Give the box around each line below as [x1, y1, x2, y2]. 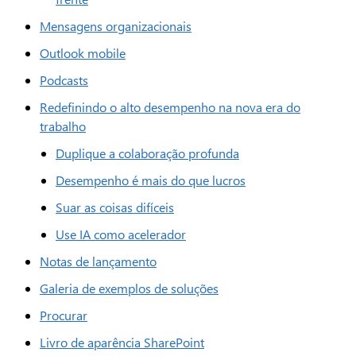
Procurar [40, 307, 87, 323]
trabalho [40, 118, 86, 134]
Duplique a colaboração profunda [56, 145, 239, 161]
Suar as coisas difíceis [56, 199, 174, 215]
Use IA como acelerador [56, 226, 186, 242]
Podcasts [40, 72, 88, 88]
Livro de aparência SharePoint [40, 334, 204, 350]
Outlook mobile [40, 44, 126, 61]
